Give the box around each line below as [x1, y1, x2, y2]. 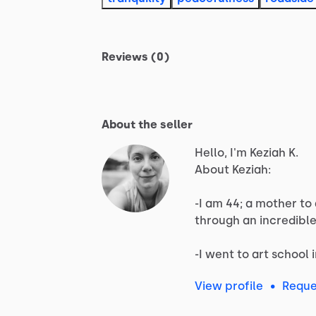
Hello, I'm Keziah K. [195, 146, 298, 160]
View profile [195, 279, 263, 293]
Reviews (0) [102, 50, 169, 64]
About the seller [102, 118, 193, 132]
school [272, 248, 309, 262]
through [195, 214, 240, 228]
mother [255, 197, 297, 211]
